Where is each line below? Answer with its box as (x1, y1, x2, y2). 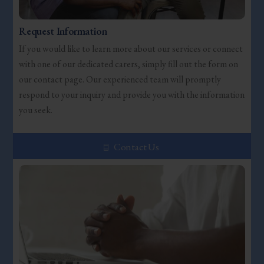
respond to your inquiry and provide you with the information (19, 88, 245, 101)
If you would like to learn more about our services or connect (19, 42, 243, 55)
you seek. (19, 104, 53, 117)
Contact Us (113, 140, 160, 153)
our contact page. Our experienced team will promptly (19, 73, 222, 86)
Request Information (19, 24, 107, 38)
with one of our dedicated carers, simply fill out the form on (19, 58, 239, 71)
